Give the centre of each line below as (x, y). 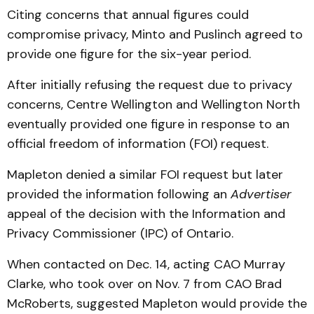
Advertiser (261, 194)
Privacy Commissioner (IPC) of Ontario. (120, 233)
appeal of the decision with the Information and (146, 214)
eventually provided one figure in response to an (148, 124)
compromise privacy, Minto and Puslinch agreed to (155, 34)
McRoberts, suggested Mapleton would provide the (157, 303)
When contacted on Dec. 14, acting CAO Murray (146, 264)
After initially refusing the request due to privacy (150, 85)
